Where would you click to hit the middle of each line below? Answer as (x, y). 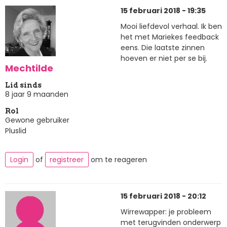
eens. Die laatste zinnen (163, 48)
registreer (67, 160)
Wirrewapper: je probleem (166, 212)
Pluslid (16, 130)
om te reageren (118, 160)
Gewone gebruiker (37, 120)
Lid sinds (23, 85)
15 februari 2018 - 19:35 (163, 10)
